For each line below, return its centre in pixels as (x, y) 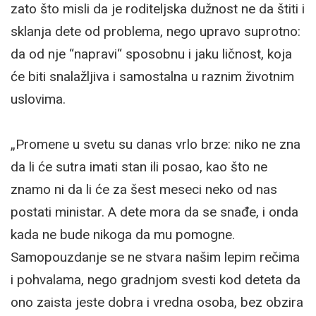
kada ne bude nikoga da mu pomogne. (123, 234)
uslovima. (38, 99)
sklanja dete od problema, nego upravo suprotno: (156, 31)
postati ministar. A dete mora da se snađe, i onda (154, 212)
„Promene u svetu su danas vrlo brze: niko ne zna (156, 144)
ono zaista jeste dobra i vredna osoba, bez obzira (157, 302)
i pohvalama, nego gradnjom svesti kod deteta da (156, 279)
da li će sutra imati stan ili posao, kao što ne (139, 166)
